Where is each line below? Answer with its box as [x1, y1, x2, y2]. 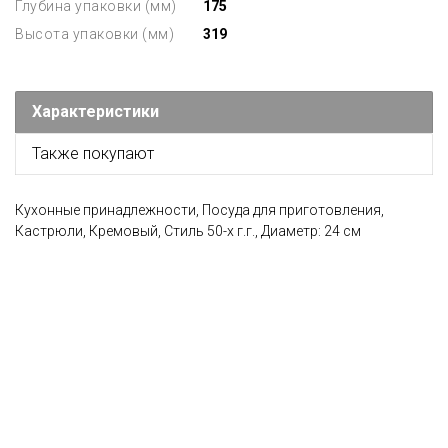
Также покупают [32, 144, 154, 163]
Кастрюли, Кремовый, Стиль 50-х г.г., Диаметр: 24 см [15, 223, 361, 239]
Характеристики [32, 102, 159, 121]
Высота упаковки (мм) [15, 26, 174, 42]
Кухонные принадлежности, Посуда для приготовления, [15, 202, 384, 218]
